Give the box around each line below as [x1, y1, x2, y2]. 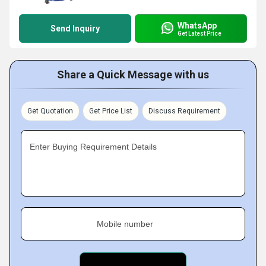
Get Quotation [27, 107, 73, 115]
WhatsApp [178, 20, 217, 30]
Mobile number [97, 219, 153, 229]
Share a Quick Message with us [57, 68, 209, 81]
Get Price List [89, 107, 132, 115]
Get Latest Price [178, 30, 221, 37]
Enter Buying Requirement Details [30, 142, 157, 151]
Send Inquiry [50, 24, 100, 33]
